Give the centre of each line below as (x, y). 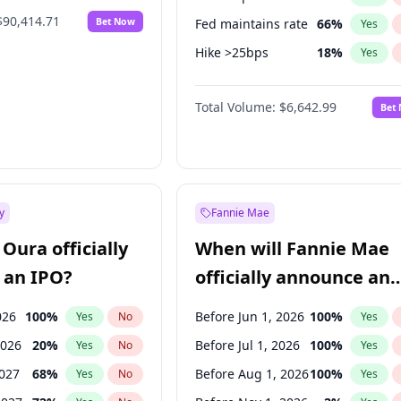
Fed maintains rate (252, 24)
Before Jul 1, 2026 (248, 345)
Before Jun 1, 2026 (250, 316)
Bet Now (116, 21)
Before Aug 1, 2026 (252, 374)
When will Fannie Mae (293, 248)
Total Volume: (236, 107)
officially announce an (293, 277)
